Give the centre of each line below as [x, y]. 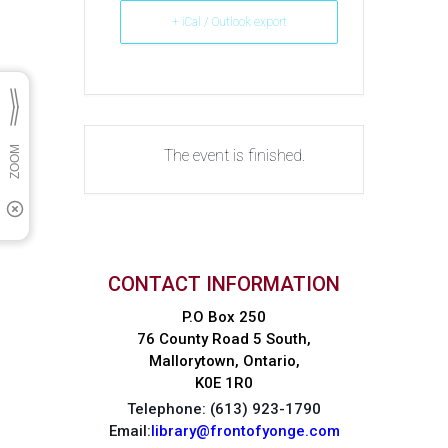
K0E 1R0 [224, 383]
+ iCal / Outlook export [229, 22]
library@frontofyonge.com [245, 431]
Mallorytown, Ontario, [224, 361]
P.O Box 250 [224, 317]
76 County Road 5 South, [224, 339]
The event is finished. [234, 155]
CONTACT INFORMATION [224, 284]
